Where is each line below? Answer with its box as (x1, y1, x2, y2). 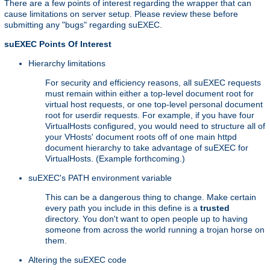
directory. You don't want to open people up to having (45, 213, 248, 224)
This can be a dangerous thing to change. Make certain (45, 192, 256, 202)
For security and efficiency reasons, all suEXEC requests (45, 77, 261, 87)
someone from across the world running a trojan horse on (45, 224, 265, 234)
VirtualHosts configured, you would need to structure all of (45, 121, 265, 131)
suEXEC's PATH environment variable (28, 172, 172, 183)
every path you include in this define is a (45, 202, 200, 213)
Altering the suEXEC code (28, 254, 127, 265)
